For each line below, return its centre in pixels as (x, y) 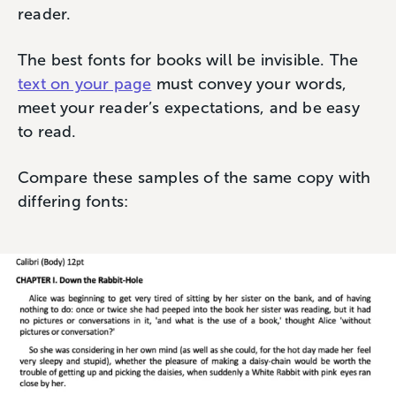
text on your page (85, 84)
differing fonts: (73, 202)
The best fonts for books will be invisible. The (188, 60)
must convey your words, (249, 84)
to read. (49, 132)
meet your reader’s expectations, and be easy (189, 108)
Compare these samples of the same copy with (194, 178)
